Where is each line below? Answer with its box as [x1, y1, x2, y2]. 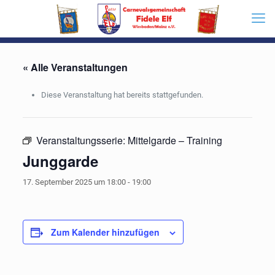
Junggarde [22, 150, 98, 171]
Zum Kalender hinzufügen [50, 226, 160, 238]
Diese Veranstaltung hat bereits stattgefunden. [41, 90, 203, 99]
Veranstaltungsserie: [36, 133, 128, 147]
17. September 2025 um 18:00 [22, 177, 126, 187]
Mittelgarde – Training [127, 133, 222, 147]
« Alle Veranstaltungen [22, 60, 128, 74]
